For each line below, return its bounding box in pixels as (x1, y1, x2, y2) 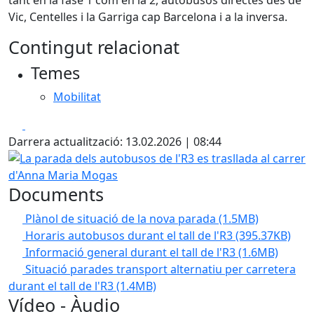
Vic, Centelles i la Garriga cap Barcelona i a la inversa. (8, 9, 287, 25)
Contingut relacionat (8, 35, 179, 59)
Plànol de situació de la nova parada (25, 211, 219, 226)
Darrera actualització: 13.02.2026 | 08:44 (8, 134, 221, 149)
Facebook (25, 116, 76, 132)
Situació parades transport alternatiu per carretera (25, 261, 296, 277)
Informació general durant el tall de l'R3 (25, 245, 238, 260)
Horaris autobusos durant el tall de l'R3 (25, 228, 235, 243)
